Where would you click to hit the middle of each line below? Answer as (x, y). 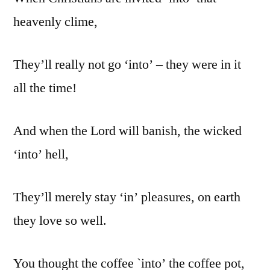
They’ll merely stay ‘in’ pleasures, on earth (127, 197)
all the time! (45, 88)
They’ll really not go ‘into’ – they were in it (127, 65)
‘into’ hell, (41, 155)
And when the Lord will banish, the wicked (127, 131)
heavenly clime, (55, 22)
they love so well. (60, 221)
